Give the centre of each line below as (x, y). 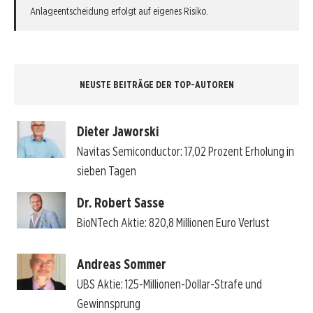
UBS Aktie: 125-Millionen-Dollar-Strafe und (169, 284)
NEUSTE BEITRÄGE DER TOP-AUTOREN (156, 84)
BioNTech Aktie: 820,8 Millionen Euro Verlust (173, 222)
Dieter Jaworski (117, 132)
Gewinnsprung (108, 303)
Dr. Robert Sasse (120, 202)
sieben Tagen (106, 171)
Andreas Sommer (121, 264)
